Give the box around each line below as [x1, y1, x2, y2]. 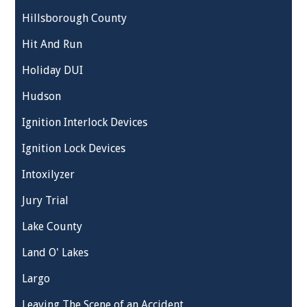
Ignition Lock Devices [22, 142, 126, 155]
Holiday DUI [22, 64, 84, 77]
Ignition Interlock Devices [22, 116, 148, 129]
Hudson [22, 90, 62, 103]
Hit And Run [22, 38, 83, 51]
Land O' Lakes [22, 246, 89, 259]
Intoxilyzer [22, 168, 75, 181]
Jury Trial [22, 194, 69, 207]
